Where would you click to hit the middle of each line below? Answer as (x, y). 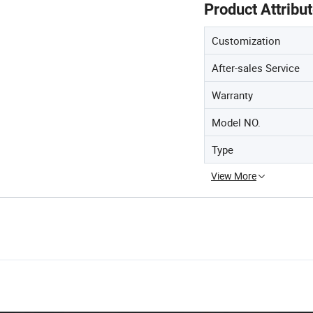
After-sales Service (256, 68)
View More (234, 176)
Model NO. (236, 122)
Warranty (232, 95)
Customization (246, 41)
